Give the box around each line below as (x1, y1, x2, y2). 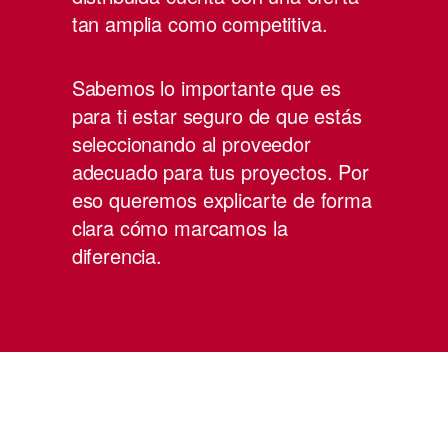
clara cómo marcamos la (71, 213, 288, 242)
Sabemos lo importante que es (71, 73, 341, 102)
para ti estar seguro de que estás (71, 101, 362, 130)
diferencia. (71, 241, 163, 270)
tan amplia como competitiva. (71, 9, 328, 38)
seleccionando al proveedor (71, 129, 311, 158)
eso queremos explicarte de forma (71, 185, 372, 214)
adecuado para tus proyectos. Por (71, 157, 369, 186)
